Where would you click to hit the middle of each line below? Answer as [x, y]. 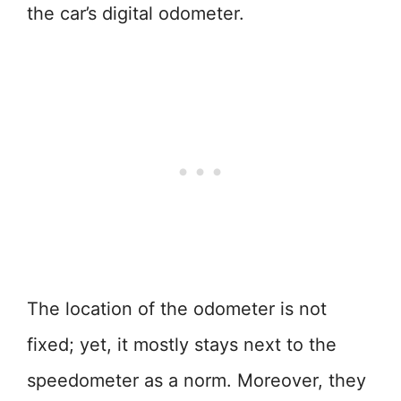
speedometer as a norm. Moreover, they [196, 380]
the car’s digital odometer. [136, 13]
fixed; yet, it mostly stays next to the [182, 345]
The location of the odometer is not [177, 309]
